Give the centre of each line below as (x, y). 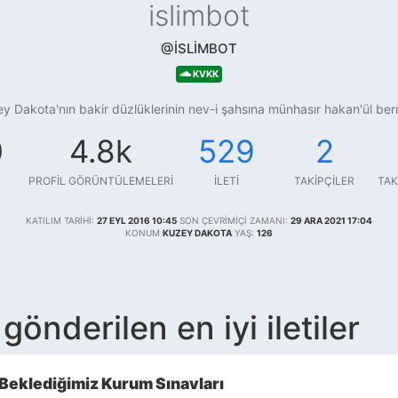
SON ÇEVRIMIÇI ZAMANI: (234, 220)
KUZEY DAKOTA (197, 233)
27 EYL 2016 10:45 (137, 220)
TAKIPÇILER (324, 181)
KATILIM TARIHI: (60, 220)
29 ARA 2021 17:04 (331, 220)
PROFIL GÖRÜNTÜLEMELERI (101, 181)
